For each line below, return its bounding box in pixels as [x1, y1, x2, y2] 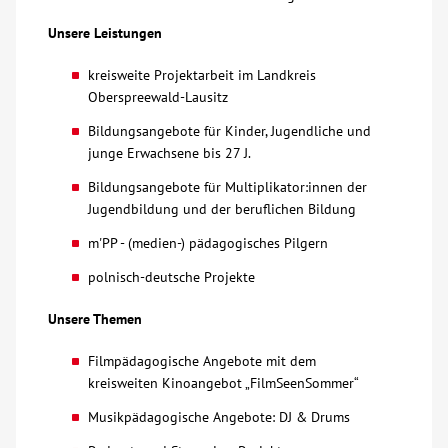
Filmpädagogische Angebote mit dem [88, 352, 316, 370]
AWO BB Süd [40, 90, 126, 110]
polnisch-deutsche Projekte [88, 268, 255, 286]
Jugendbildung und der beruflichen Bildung [88, 200, 356, 218]
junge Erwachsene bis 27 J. [88, 144, 251, 162]
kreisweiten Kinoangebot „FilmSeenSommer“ [88, 374, 359, 392]
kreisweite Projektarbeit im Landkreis [88, 66, 316, 84]
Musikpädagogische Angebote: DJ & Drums [88, 408, 350, 426]
